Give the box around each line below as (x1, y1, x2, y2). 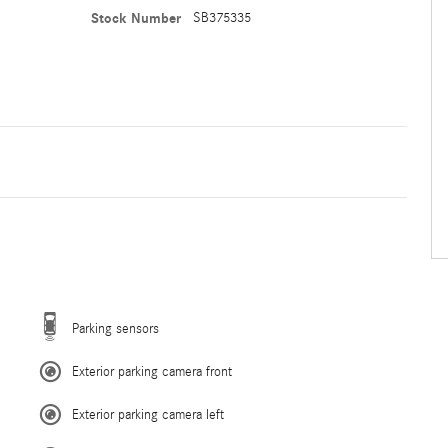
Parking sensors (72, 321, 159, 337)
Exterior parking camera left (72, 407, 224, 423)
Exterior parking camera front (72, 364, 232, 380)
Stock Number (90, 10, 181, 27)
